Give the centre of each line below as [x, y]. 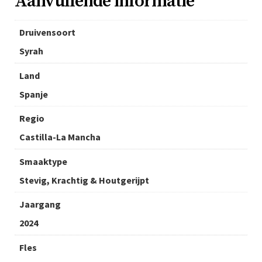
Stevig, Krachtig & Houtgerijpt [84, 180]
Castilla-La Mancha [60, 137]
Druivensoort [47, 32]
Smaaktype [43, 162]
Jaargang [40, 204]
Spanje [34, 94]
